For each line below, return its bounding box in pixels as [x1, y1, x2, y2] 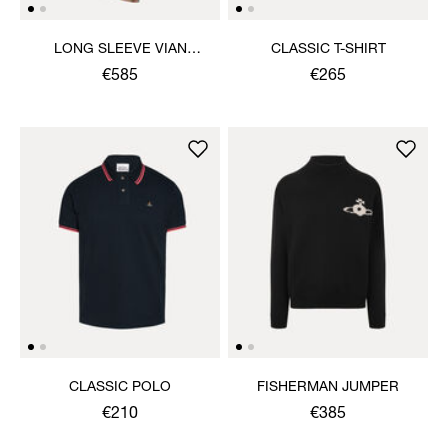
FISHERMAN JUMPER [257, 380, 399, 395]
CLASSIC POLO [69, 380, 171, 395]
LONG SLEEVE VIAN [53, 42, 187, 57]
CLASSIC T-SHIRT [270, 42, 386, 57]
